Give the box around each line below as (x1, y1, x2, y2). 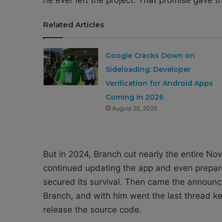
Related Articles (43, 19, 104, 29)
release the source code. (43, 204, 142, 215)
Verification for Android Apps (105, 78, 213, 88)
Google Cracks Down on (105, 51, 195, 60)
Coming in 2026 (105, 92, 164, 102)
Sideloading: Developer (105, 64, 191, 74)
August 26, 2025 (111, 104, 157, 112)
